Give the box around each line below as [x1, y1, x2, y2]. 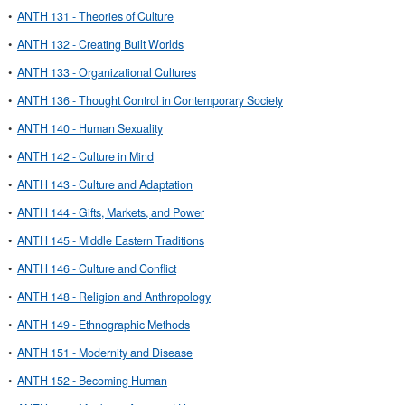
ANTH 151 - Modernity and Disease [17, 344, 193, 361]
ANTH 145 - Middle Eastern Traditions [17, 232, 204, 249]
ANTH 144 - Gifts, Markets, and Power [17, 204, 204, 221]
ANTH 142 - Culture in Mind [17, 148, 154, 165]
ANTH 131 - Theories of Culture [17, 8, 174, 24]
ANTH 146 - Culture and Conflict [17, 260, 176, 277]
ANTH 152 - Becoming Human [17, 372, 167, 389]
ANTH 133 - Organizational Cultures [17, 64, 196, 80]
